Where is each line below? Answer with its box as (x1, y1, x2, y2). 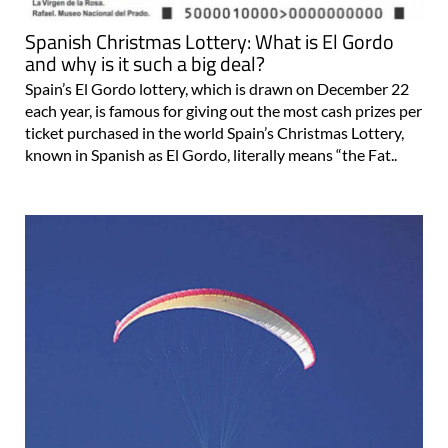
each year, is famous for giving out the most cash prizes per (25, 101, 422, 121)
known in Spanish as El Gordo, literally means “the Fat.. (25, 145, 397, 165)
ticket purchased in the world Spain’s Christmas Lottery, (25, 123, 404, 143)
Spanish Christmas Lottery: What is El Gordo (25, 26, 394, 58)
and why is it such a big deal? (25, 48, 265, 80)
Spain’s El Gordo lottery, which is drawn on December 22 (25, 79, 409, 99)
